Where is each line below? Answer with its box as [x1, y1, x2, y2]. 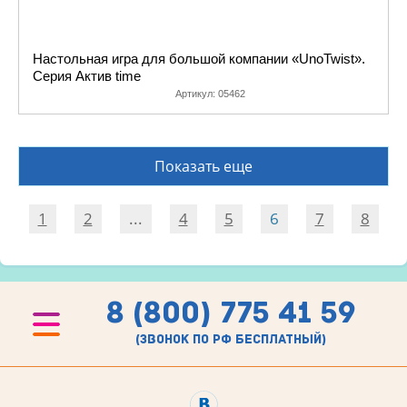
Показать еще [154, 156, 253, 176]
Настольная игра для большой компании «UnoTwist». [33, 51, 365, 66]
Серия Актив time [33, 68, 141, 84]
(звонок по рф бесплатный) [135, 331, 326, 347]
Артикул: [175, 88, 218, 99]
